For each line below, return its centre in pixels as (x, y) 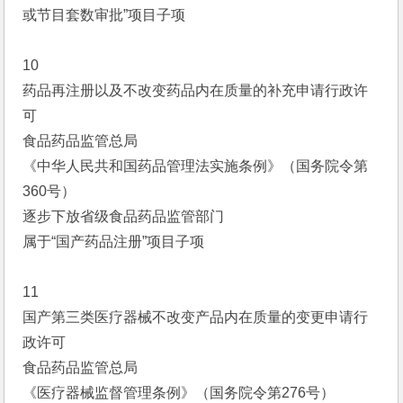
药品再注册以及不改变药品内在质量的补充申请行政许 (196, 90)
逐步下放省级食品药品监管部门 (124, 216)
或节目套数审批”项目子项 (104, 15)
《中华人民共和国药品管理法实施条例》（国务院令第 (196, 166)
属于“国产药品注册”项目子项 (114, 242)
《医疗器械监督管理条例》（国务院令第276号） (179, 393)
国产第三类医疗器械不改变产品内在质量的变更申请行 (196, 317)
